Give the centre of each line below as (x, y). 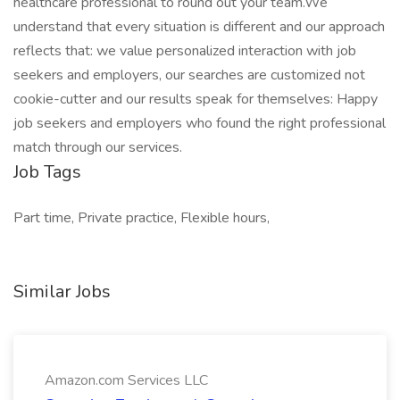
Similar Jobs (62, 292)
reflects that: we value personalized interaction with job (185, 51)
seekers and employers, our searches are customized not (189, 75)
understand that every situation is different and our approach (199, 27)
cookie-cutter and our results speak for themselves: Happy (196, 99)
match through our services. (98, 147)
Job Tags (47, 172)
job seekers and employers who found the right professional (200, 123)
